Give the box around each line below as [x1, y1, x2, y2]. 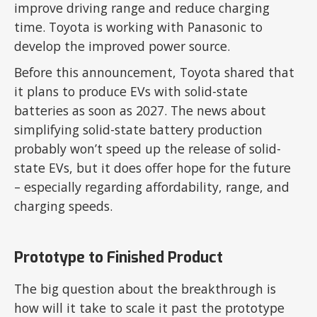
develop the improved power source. [14, 37, 234, 54]
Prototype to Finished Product [14, 247, 224, 267]
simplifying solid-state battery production [14, 120, 263, 138]
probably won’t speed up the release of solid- [14, 139, 282, 157]
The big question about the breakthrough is [14, 279, 277, 297]
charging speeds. [14, 197, 117, 214]
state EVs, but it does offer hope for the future [14, 158, 292, 176]
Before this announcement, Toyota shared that [14, 63, 295, 81]
